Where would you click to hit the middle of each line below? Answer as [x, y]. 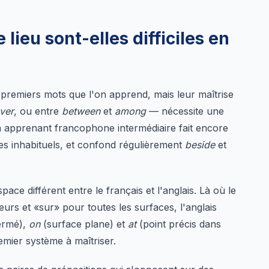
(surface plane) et [84, 224]
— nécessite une [185, 111]
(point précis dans [179, 224]
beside [200, 145]
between [81, 111]
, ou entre [38, 111]
